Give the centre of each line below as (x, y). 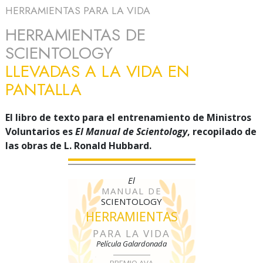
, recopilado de (222, 131)
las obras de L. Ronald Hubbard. (78, 145)
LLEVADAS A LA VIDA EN (97, 71)
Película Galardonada (131, 243)
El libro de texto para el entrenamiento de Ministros (128, 117)
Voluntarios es (40, 131)
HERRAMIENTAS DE (75, 35)
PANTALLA (44, 89)
